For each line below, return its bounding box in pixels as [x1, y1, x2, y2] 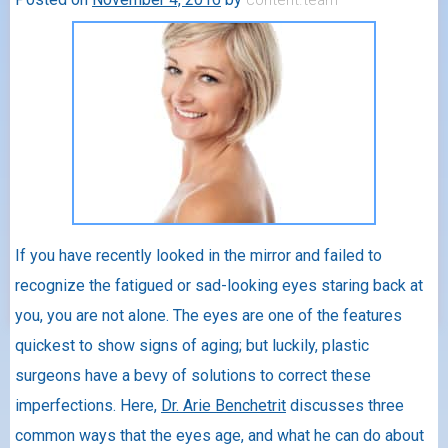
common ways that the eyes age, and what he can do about [15, 425, 424, 445]
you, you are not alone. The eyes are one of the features [15, 305, 402, 325]
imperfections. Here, [15, 395, 161, 415]
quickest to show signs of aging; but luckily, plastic [15, 335, 369, 355]
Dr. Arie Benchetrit [161, 395, 286, 415]
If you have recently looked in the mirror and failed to [15, 245, 382, 265]
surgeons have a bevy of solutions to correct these [15, 365, 371, 385]
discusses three [286, 395, 404, 415]
